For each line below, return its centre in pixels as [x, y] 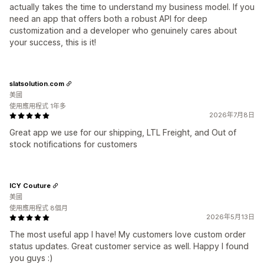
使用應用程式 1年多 [38, 106]
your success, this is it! [53, 42]
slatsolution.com [37, 83]
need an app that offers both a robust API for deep [108, 19]
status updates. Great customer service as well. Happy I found [129, 246]
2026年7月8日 [232, 115]
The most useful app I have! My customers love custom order [128, 234]
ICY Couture [30, 185]
